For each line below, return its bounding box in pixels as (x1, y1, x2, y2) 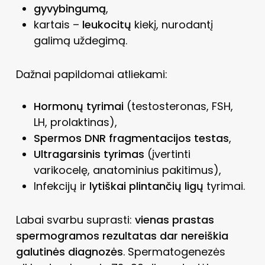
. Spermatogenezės (122, 244, 225, 259)
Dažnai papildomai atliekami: (15, 66, 167, 82)
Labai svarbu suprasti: (15, 212, 135, 227)
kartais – (33, 17, 82, 32)
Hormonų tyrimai (33, 98, 124, 114)
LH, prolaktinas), (33, 114, 117, 130)
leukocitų (82, 17, 131, 32)
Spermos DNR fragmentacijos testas (33, 130, 229, 146)
